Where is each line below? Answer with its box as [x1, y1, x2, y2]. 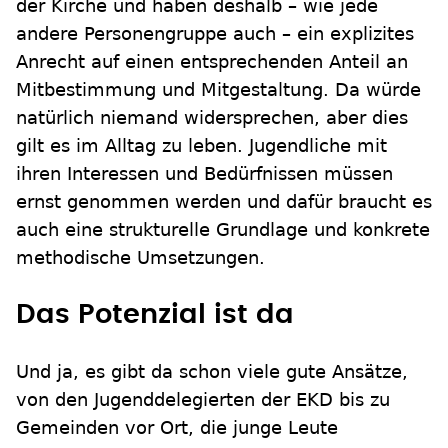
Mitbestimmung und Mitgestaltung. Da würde [16, 79, 421, 100]
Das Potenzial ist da [16, 301, 294, 328]
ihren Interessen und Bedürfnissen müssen [16, 163, 393, 184]
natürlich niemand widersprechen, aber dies [16, 107, 408, 128]
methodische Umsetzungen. [16, 247, 265, 268]
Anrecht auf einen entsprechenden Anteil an [16, 51, 408, 72]
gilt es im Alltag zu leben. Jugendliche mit [16, 135, 387, 156]
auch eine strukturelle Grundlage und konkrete [16, 219, 430, 240]
